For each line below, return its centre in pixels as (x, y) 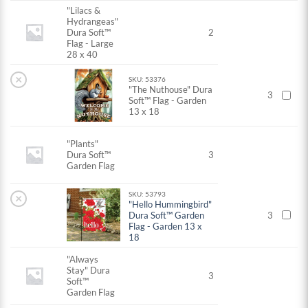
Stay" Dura (89, 271)
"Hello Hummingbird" (170, 205)
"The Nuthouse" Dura (171, 90)
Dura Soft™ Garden (167, 216)
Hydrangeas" (93, 22)
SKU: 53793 (147, 194)
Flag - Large (90, 44)
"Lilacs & (84, 11)
